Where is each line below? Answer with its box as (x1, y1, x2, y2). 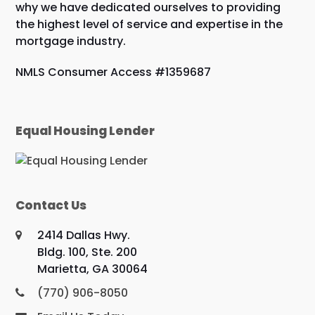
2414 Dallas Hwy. (37, 226, 131, 243)
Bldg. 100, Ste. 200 (37, 243, 138, 260)
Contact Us (15, 196, 87, 214)
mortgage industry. (15, 32, 127, 49)
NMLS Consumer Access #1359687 (15, 63, 212, 80)
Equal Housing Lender (15, 122, 155, 139)
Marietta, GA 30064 (37, 260, 148, 277)
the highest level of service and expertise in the (15, 15, 283, 32)
